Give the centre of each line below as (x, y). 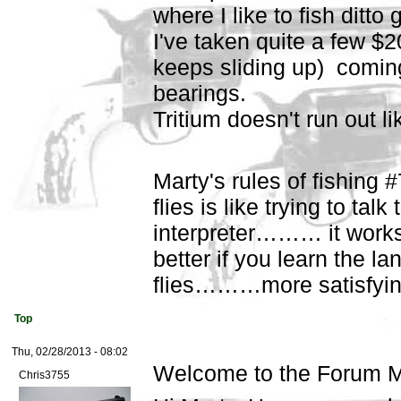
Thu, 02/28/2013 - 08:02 (70, 351)
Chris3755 (44, 375)
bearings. (206, 93)
